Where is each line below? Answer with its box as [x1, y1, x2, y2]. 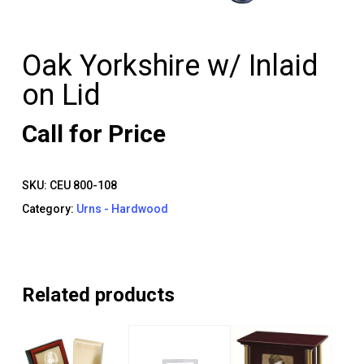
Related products [21, 284, 175, 307]
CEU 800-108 [49, 179, 117, 193]
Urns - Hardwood [76, 202, 168, 216]
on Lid [21, 78, 101, 113]
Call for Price [21, 119, 166, 149]
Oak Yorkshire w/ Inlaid [21, 49, 318, 84]
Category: [21, 202, 76, 216]
